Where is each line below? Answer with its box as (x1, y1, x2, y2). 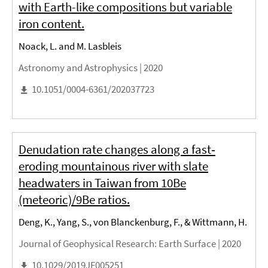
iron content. (19, 16, 84, 32)
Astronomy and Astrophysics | (19, 61, 144, 75)
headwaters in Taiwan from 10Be (19, 175, 186, 191)
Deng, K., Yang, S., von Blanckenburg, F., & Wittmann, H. (19, 215, 247, 229)
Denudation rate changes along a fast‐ (19, 141, 215, 158)
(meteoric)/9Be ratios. (19, 191, 130, 208)
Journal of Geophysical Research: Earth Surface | (19, 237, 222, 251)
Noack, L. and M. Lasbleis (19, 39, 121, 53)
